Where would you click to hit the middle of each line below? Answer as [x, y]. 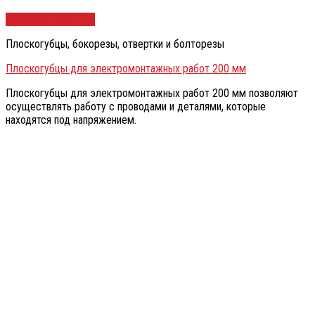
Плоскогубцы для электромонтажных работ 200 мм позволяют [152, 94]
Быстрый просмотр [50, 20]
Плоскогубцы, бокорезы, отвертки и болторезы [115, 44]
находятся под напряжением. [71, 120]
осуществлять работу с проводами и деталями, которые [136, 107]
